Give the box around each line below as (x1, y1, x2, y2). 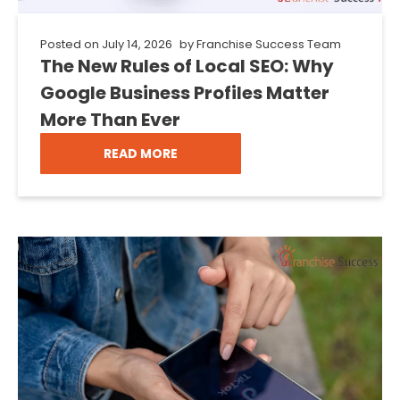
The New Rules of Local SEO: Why (40, 53, 334, 79)
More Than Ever (40, 106, 180, 132)
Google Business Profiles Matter (40, 79, 329, 105)
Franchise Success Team (194, 35, 341, 53)
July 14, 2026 (102, 35, 172, 53)
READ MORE (104, 144, 178, 162)
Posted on (40, 35, 99, 53)
